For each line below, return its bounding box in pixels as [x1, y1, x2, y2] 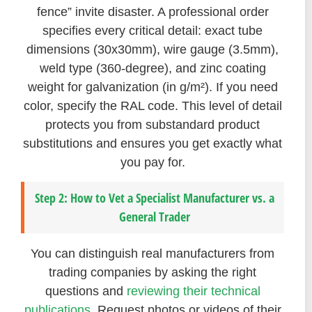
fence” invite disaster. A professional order [36, 4, 269, 19]
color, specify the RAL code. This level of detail [23, 98, 282, 113]
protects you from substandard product [45, 117, 260, 132]
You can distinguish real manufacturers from [31, 247, 274, 261]
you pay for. [120, 155, 185, 169]
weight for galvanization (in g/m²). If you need [27, 79, 278, 94]
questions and [45, 284, 127, 299]
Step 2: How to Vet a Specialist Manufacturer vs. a [34, 189, 274, 207]
